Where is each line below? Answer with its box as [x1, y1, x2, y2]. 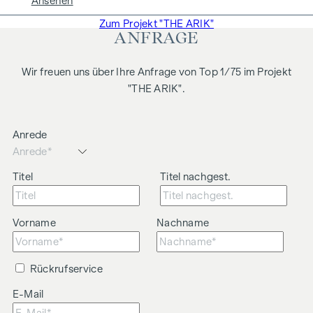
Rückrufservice [29, 263, 103, 275]
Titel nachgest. [160, 171, 231, 183]
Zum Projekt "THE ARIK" [99, 18, 214, 30]
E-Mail [12, 289, 44, 300]
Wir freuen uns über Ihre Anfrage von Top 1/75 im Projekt [21, 66, 292, 78]
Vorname [12, 217, 56, 229]
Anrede [12, 129, 48, 141]
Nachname [156, 217, 210, 229]
